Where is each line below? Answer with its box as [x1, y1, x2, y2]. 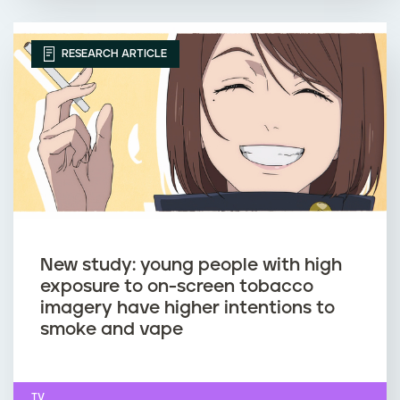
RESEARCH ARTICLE [59, 47, 167, 60]
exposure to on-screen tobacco [40, 277, 313, 296]
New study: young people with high [40, 255, 342, 274]
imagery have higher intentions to [40, 298, 335, 317]
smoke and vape [40, 320, 183, 338]
